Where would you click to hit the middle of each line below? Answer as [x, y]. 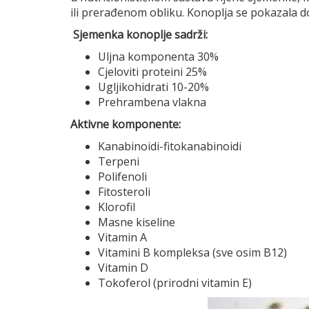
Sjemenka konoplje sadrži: [140, 34]
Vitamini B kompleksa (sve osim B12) [192, 252]
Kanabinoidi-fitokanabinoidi [170, 146]
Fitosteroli [124, 191]
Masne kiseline [137, 222]
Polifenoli [122, 176]
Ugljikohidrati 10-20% [153, 87]
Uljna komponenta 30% [158, 56]
